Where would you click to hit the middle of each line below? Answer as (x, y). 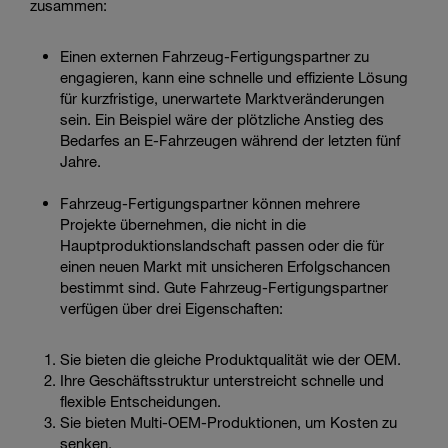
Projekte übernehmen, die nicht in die (183, 223)
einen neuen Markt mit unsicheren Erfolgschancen (225, 265)
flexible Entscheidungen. (140, 400)
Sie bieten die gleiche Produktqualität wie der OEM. (230, 358)
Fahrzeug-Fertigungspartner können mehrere (210, 202)
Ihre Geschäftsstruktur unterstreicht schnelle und (222, 379)
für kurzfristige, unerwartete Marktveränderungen (222, 97)
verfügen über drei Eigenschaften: (171, 307)
